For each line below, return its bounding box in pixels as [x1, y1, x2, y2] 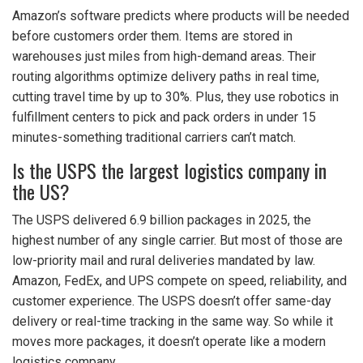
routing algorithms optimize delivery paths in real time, [12, 69, 319, 85]
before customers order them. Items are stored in [12, 28, 293, 45]
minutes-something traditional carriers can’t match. [12, 130, 296, 146]
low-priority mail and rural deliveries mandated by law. [12, 253, 315, 269]
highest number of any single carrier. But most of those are [12, 233, 343, 249]
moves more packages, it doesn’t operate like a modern [12, 334, 326, 350]
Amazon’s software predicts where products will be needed [12, 8, 349, 24]
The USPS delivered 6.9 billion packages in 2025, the [12, 212, 311, 228]
